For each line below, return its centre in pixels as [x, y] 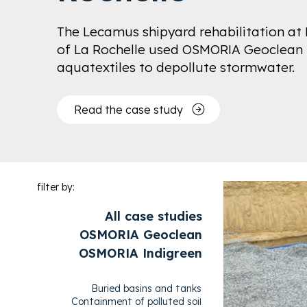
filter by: [56, 187]
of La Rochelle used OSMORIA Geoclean [180, 50]
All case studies [153, 216]
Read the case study [128, 109]
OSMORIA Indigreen [140, 253]
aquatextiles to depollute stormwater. [176, 67]
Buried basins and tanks [146, 289]
